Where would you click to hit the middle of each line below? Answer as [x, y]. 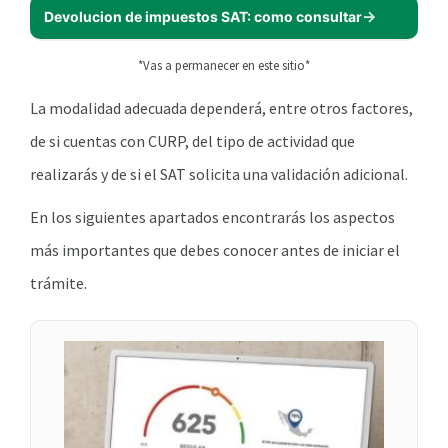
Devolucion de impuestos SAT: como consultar [203, 17]
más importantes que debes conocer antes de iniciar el [215, 250]
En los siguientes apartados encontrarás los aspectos [212, 217]
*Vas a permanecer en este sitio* [224, 65]
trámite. [58, 283]
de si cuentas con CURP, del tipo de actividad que [192, 141]
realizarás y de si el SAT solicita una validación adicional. [219, 174]
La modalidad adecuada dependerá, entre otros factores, [221, 108]
